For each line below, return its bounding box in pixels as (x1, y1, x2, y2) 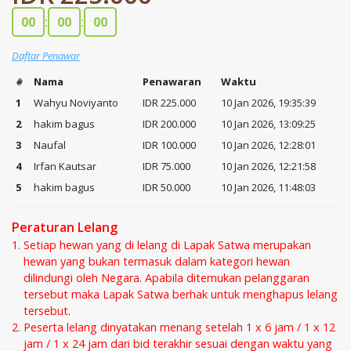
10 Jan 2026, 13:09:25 (220, 117, 316, 132)
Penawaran (142, 74, 201, 89)
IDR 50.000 (142, 180, 190, 195)
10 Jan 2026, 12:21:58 (220, 159, 316, 174)
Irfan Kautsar (33, 159, 96, 174)
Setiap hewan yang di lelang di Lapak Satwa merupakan (24, 237, 311, 253)
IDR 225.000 (142, 96, 196, 110)
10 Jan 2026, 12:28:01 (220, 138, 316, 153)
